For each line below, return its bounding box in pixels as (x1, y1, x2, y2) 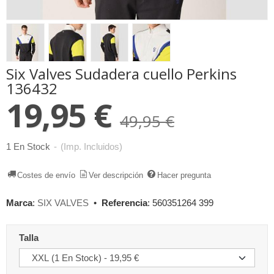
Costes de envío (17, 170, 76, 180)
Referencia (102, 198, 147, 208)
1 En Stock (6, 141, 50, 152)
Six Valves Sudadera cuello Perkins (6, 64, 237, 84)
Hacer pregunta (157, 170, 211, 180)
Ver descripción (89, 170, 144, 180)
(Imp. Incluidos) (61, 141, 122, 152)
